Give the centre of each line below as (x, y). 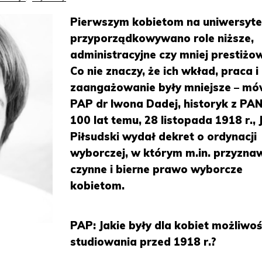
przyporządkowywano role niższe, (162, 38)
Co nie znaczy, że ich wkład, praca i (165, 71)
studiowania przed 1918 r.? (144, 242)
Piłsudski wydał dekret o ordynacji (164, 137)
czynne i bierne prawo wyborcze (157, 169)
